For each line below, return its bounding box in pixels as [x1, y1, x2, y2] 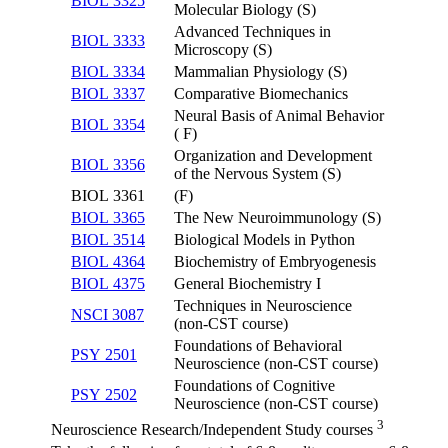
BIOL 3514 [71, 231, 145, 249]
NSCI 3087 [71, 306, 144, 324]
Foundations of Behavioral [174, 337, 342, 355]
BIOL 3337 [71, 85, 145, 103]
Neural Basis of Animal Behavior [174, 107, 384, 125]
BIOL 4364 [71, 253, 145, 271]
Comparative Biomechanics [174, 85, 348, 103]
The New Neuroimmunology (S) [174, 209, 381, 227]
